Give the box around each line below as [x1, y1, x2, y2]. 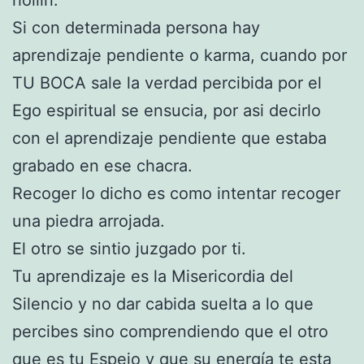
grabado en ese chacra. [12, 155, 193, 175]
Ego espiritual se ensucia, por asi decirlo [12, 100, 321, 120]
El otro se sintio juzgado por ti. [12, 238, 246, 258]
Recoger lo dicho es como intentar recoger [12, 183, 340, 203]
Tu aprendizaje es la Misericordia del [12, 266, 293, 286]
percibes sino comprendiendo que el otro [12, 321, 328, 341]
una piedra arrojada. [12, 210, 165, 231]
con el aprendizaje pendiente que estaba [12, 128, 327, 148]
